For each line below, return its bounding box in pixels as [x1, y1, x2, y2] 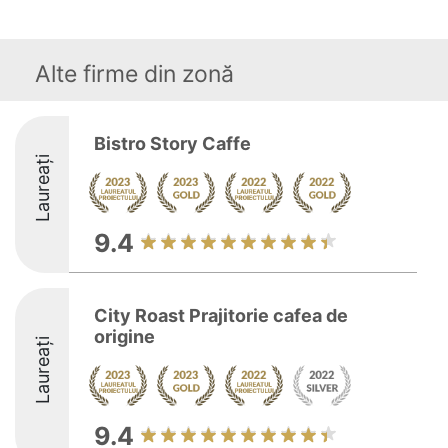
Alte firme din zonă [35, 60, 234, 88]
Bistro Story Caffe [94, 133, 251, 154]
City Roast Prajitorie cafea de [94, 305, 348, 326]
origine [94, 326, 155, 347]
